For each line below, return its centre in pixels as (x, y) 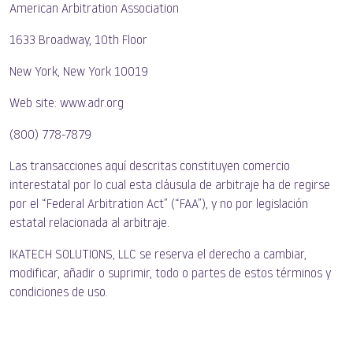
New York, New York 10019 (79, 72)
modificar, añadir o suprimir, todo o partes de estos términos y (170, 274)
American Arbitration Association (94, 9)
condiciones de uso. (59, 293)
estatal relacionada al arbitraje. (89, 224)
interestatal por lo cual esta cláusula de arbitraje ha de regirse (170, 186)
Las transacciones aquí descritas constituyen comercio (150, 167)
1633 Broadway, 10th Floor (78, 41)
